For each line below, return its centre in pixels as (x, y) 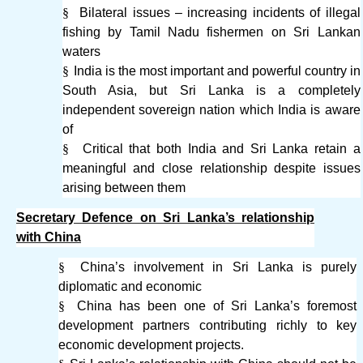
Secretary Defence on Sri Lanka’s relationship (165, 217)
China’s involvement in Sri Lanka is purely (218, 267)
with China (49, 237)
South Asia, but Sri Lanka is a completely (211, 90)
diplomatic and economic (130, 287)
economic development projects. (152, 345)
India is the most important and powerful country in (217, 70)
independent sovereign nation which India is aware (211, 109)
